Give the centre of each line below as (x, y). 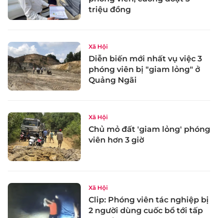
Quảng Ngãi (113, 80)
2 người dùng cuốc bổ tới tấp (146, 210)
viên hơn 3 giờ (116, 140)
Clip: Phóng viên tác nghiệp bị (149, 200)
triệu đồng (110, 10)
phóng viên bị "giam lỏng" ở (144, 70)
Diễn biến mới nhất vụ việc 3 (145, 59)
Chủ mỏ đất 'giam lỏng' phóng (149, 129)
